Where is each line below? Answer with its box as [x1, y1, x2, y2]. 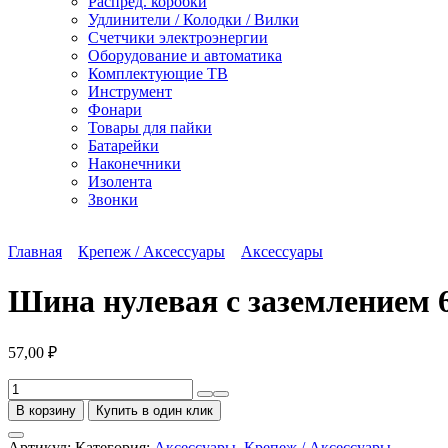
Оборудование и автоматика [88, 47, 282, 65]
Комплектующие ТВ [88, 65, 228, 83]
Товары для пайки [88, 119, 212, 137]
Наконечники [88, 155, 181, 173]
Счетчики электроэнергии [88, 29, 268, 47]
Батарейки [88, 137, 159, 155]
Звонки [88, 191, 138, 209]
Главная [8, 243, 62, 261]
